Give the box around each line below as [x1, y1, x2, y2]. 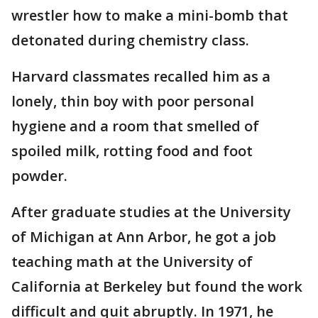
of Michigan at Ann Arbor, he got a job [11, 226, 276, 246]
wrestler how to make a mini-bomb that [11, 5, 288, 25]
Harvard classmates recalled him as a [11, 66, 270, 86]
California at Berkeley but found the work [11, 276, 302, 296]
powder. [11, 165, 67, 185]
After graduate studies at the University [11, 202, 291, 221]
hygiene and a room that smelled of [11, 116, 259, 136]
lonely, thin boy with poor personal [11, 91, 254, 111]
